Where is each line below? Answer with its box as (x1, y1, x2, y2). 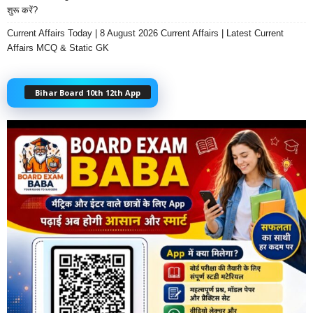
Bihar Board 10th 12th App (35, 87, 140, 99)
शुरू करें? (7, 5, 38, 16)
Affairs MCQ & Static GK (7, 43, 109, 54)
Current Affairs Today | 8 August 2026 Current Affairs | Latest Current (7, 28, 284, 39)
